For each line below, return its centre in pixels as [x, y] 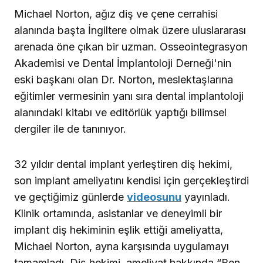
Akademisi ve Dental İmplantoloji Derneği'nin [123, 63]
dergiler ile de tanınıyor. [70, 129]
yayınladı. [206, 197]
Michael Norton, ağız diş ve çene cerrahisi [116, 14]
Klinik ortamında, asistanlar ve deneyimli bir [118, 214]
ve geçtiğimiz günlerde [70, 197]
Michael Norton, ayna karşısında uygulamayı [122, 247]
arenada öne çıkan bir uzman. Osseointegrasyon [131, 47]
